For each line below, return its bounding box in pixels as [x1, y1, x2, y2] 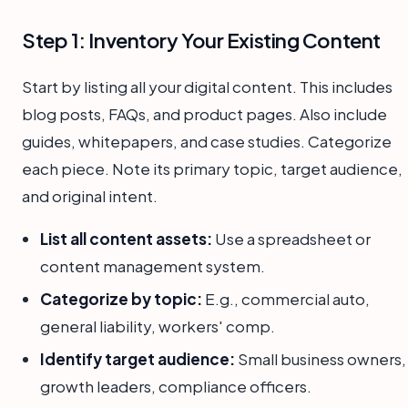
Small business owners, [235, 349, 406, 370]
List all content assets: [40, 228, 212, 249]
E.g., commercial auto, [202, 289, 370, 310]
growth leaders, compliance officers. [40, 376, 311, 397]
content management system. [40, 255, 265, 276]
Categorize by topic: [40, 289, 202, 310]
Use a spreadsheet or [212, 228, 371, 249]
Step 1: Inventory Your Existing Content [22, 26, 381, 53]
